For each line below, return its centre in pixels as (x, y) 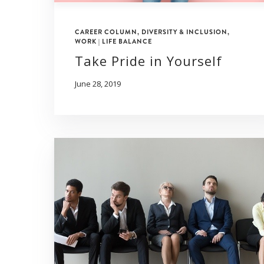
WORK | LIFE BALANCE (113, 41)
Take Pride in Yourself (148, 60)
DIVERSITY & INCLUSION (184, 32)
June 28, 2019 (98, 83)
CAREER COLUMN (106, 32)
